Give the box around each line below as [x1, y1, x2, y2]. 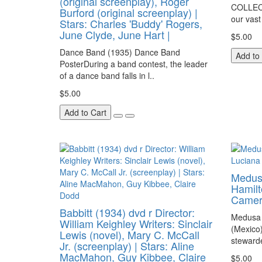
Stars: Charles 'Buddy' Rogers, [60, 16, 202, 31]
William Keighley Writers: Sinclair [60, 216, 212, 231]
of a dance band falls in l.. [60, 70, 154, 81]
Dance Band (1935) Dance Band [60, 46, 180, 58]
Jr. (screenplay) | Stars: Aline [60, 238, 194, 253]
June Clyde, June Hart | [60, 27, 170, 42]
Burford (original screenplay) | [60, 5, 198, 20]
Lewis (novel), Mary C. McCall [60, 227, 199, 242]
